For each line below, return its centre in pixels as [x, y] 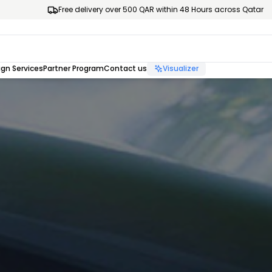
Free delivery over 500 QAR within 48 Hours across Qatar [161, 9]
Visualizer [181, 68]
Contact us [125, 68]
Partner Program [73, 68]
